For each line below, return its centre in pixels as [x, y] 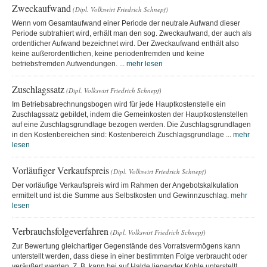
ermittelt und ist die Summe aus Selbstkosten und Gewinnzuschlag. [121, 195]
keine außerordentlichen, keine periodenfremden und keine [108, 53]
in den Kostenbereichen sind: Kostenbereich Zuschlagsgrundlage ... [122, 134]
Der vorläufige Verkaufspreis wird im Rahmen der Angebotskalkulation [125, 185]
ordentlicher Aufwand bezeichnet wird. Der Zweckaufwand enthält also [125, 43]
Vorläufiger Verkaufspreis [60, 170]
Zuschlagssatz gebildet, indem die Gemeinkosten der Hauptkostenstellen [130, 114]
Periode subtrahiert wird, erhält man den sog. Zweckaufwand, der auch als [132, 33]
